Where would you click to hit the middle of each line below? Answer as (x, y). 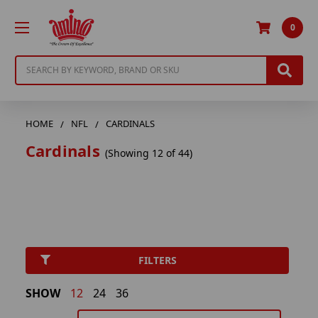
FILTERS (157, 261)
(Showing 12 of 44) (148, 153)
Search (31, 62)
